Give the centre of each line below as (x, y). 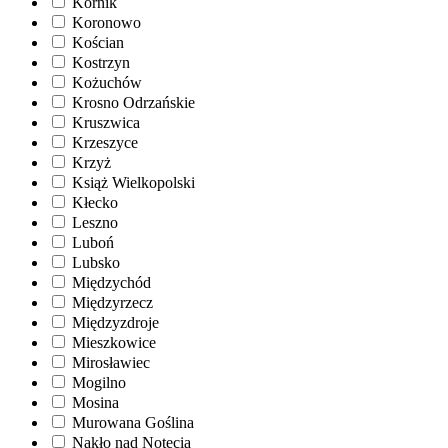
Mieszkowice (114, 342)
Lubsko (96, 262)
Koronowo (106, 22)
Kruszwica (106, 122)
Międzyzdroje (115, 322)
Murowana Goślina (133, 422)
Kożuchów (107, 82)
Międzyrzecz (112, 302)
